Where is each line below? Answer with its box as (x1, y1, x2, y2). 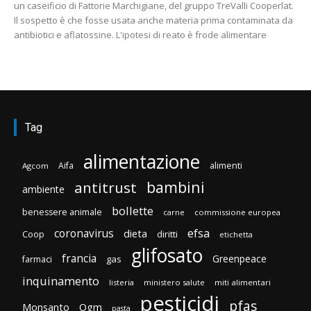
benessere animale (22, 205, 102, 218)
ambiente (22, 182, 65, 196)
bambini (146, 176, 205, 197)
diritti (157, 227, 178, 240)
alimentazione (83, 148, 200, 174)
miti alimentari (215, 276, 271, 287)
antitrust (74, 177, 137, 197)
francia (62, 250, 96, 266)
